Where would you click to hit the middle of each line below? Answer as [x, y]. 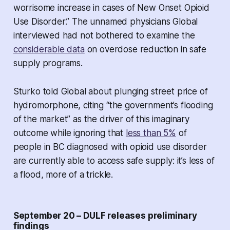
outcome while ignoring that [69, 133]
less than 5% [151, 133]
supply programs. [48, 63]
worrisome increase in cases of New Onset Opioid [111, 8]
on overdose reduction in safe [145, 50]
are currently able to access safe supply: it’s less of [114, 161]
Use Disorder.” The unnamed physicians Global [106, 22]
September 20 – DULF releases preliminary [105, 216]
